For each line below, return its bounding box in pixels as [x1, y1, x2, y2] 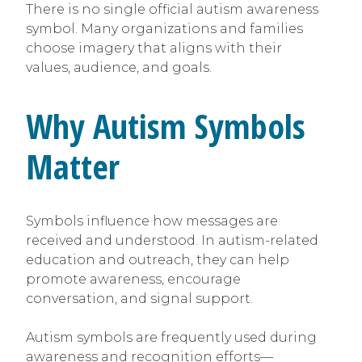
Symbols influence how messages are [26, 213, 278, 229]
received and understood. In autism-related [26, 233, 318, 249]
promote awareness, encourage [26, 271, 241, 288]
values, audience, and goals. [26, 59, 212, 75]
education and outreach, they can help [26, 252, 289, 268]
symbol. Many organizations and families [26, 20, 303, 36]
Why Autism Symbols [26, 102, 305, 149]
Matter [26, 142, 120, 189]
